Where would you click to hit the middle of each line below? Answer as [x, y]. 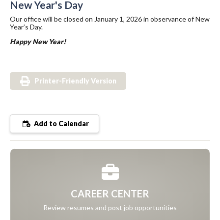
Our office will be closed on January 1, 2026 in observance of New [110, 19]
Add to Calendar [61, 124]
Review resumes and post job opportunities [110, 208]
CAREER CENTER [110, 194]
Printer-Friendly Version [75, 81]
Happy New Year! [38, 42]
